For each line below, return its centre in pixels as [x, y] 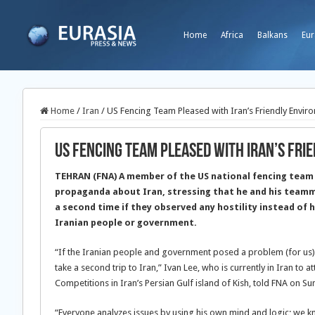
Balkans [272, 35]
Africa [232, 35]
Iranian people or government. [126, 223]
